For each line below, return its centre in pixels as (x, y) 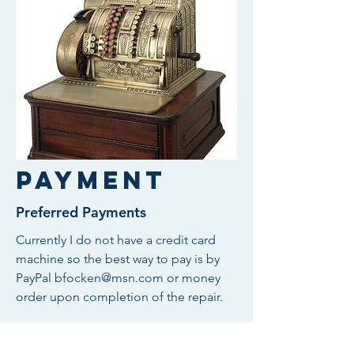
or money (192, 277)
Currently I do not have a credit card (116, 239)
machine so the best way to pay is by (118, 258)
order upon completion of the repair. (119, 296)
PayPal (35, 277)
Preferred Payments (81, 212)
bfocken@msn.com (109, 277)
